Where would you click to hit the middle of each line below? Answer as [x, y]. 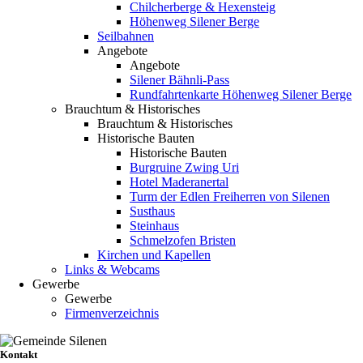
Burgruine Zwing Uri [184, 167]
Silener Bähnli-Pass [179, 80]
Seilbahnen [126, 36]
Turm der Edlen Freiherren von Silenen [230, 196]
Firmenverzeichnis [112, 313]
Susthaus [152, 211]
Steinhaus [154, 226]
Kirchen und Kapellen [154, 255]
